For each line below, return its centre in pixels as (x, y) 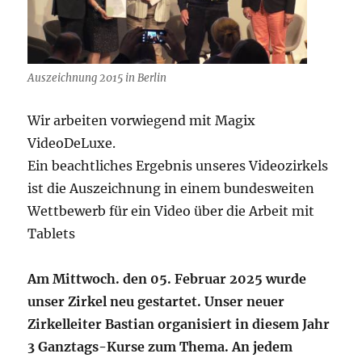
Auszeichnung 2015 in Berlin (97, 78)
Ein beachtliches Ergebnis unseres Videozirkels (178, 165)
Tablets (52, 233)
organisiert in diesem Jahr (244, 324)
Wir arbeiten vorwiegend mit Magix (142, 120)
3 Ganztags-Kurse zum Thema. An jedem (160, 346)
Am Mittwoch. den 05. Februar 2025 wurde (167, 278)
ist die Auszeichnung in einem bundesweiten (171, 188)
